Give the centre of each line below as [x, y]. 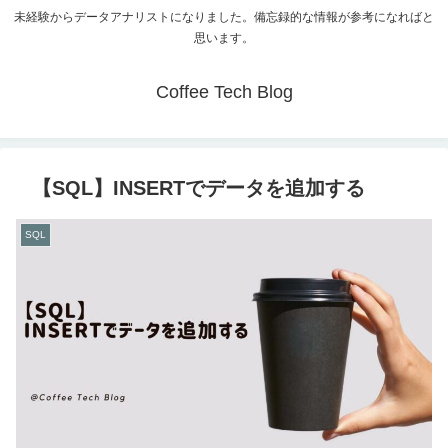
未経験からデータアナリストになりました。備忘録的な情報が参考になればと [224, 17]
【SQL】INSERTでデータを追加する [198, 188]
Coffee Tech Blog [224, 92]
